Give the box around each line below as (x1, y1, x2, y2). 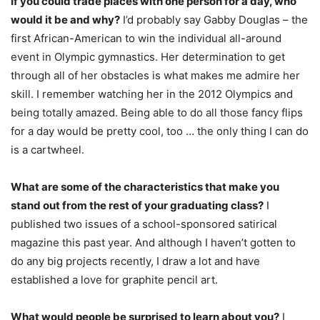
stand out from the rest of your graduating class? (11, 198, 264, 212)
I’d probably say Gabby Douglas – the (120, 12, 308, 26)
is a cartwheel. (11, 142, 84, 156)
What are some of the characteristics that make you (11, 179, 279, 194)
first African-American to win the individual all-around (11, 31, 281, 45)
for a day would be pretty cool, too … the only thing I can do (11, 124, 309, 138)
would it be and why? (11, 12, 120, 26)
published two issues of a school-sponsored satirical (11, 216, 277, 231)
